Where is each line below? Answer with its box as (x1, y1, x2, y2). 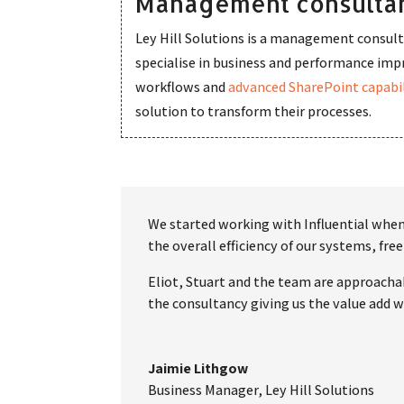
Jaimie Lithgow (148, 359, 249, 379)
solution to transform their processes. (135, 102, 372, 122)
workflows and (135, 78, 229, 97)
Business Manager (148, 381, 259, 400)
